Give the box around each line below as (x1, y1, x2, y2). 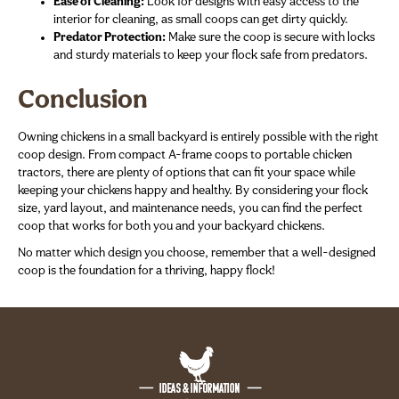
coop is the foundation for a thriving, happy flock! (18, 265, 275, 279)
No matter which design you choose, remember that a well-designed (18, 247, 376, 261)
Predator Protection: (53, 31, 166, 45)
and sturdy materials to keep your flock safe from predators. (53, 49, 368, 63)
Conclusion (18, 87, 148, 116)
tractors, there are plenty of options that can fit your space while (18, 167, 355, 181)
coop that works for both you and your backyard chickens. (18, 220, 325, 234)
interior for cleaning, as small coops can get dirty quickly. (53, 13, 348, 28)
